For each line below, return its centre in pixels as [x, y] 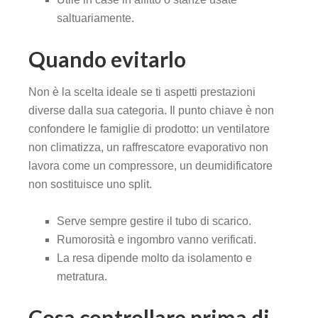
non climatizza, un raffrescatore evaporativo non [148, 148]
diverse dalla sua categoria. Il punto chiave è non [151, 111]
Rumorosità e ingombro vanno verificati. [157, 240]
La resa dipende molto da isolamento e [154, 258]
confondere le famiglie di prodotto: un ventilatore [149, 129]
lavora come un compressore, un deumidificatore [150, 166]
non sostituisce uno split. [90, 185]
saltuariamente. [95, 18]
